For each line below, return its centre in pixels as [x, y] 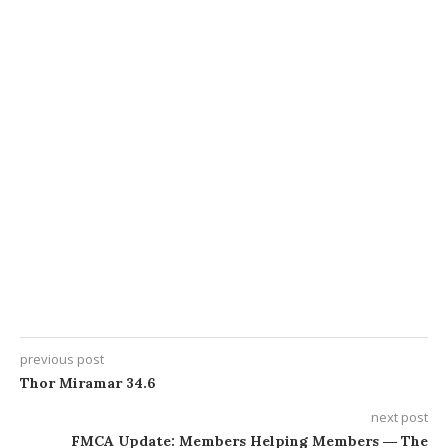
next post [399, 416]
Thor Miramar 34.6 [88, 382]
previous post [62, 358]
